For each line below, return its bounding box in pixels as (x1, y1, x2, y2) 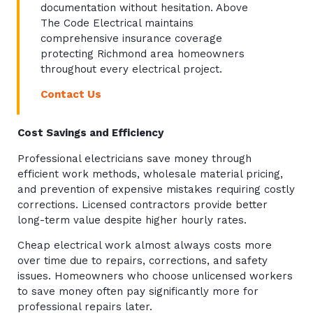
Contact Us (41, 87, 101, 101)
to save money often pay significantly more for (17, 285, 259, 298)
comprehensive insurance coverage (41, 31, 222, 45)
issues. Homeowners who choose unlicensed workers (17, 270, 293, 283)
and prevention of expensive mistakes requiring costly (17, 182, 295, 196)
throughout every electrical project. (41, 62, 222, 75)
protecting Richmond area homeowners (41, 47, 245, 60)
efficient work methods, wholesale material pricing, (17, 167, 283, 180)
